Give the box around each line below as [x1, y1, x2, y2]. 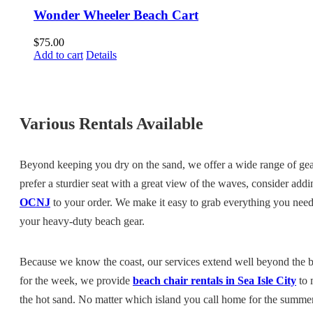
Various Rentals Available [20, 114, 203, 133]
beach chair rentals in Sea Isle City [133, 274, 296, 286]
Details [86, 49, 117, 61]
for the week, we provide [20, 274, 133, 286]
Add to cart [34, 49, 83, 61]
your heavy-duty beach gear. [20, 214, 145, 227]
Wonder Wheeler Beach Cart [34, 8, 198, 23]
